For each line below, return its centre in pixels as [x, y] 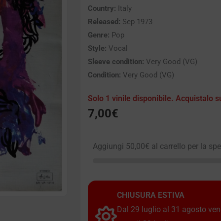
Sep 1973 [136, 22]
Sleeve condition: [116, 62]
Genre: [99, 35]
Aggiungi [109, 147]
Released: [104, 22]
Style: [97, 49]
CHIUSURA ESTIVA [151, 195]
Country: [102, 9]
